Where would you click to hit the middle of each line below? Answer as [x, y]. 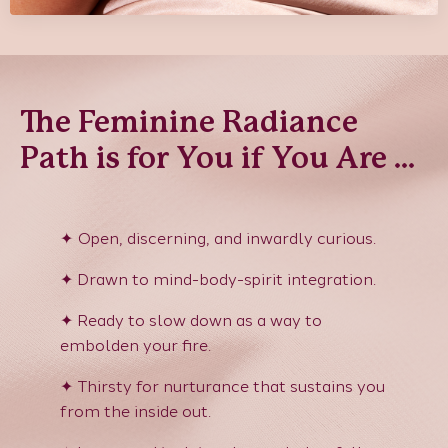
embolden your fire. [135, 345]
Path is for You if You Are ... [220, 158]
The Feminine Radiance [189, 122]
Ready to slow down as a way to [199, 320]
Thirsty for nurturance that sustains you [231, 386]
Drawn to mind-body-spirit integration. [226, 279]
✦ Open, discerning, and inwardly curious [216, 238]
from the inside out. [135, 411]
